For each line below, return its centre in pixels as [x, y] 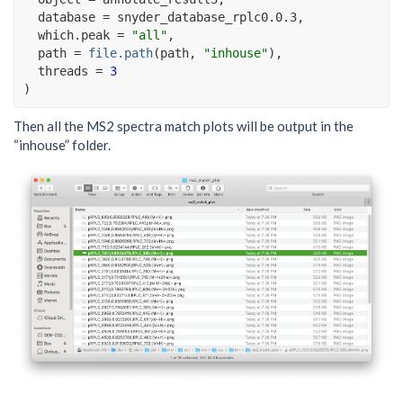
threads [67, 71]
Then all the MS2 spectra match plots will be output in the [184, 126]
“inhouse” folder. [62, 145]
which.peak [77, 35]
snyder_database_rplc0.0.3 [207, 17]
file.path [121, 53]
